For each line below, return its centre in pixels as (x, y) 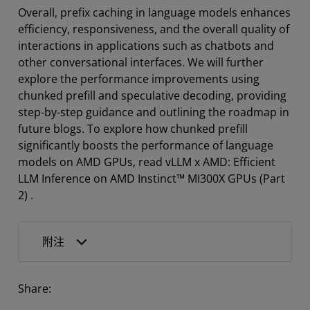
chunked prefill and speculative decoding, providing (152, 96)
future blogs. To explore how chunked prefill (133, 129)
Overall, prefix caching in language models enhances (154, 13)
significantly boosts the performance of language (146, 146)
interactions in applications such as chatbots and (146, 46)
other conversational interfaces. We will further (141, 63)
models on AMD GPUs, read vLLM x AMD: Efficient (147, 162)
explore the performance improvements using (139, 79)
